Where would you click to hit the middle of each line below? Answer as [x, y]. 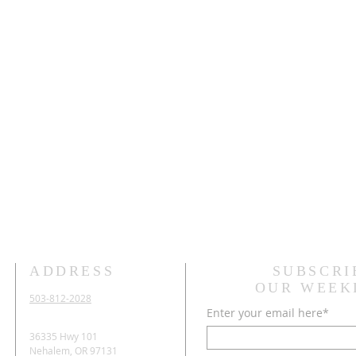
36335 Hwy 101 [64, 336]
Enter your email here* [268, 312]
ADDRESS [72, 271]
